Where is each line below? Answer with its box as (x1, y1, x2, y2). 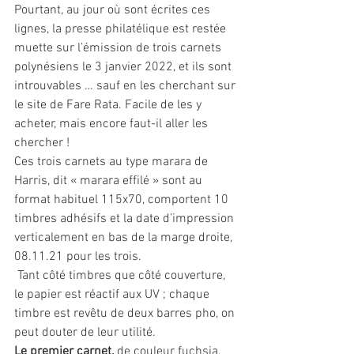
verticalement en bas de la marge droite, (14, 230, 235, 246)
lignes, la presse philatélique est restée (14, 21, 229, 37)
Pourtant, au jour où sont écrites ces (14, 2, 213, 18)
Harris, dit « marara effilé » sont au (14, 173, 205, 189)
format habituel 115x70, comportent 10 (14, 192, 232, 208)
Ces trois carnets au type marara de (14, 154, 211, 170)
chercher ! (14, 135, 70, 151)
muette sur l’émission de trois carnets (14, 40, 224, 56)
